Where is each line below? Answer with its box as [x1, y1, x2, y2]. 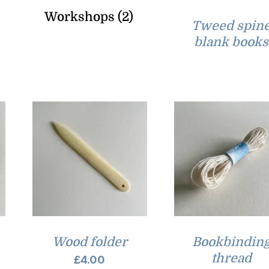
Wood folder [52, 234, 127, 249]
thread [211, 250, 252, 265]
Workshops [44, 9, 118, 24]
